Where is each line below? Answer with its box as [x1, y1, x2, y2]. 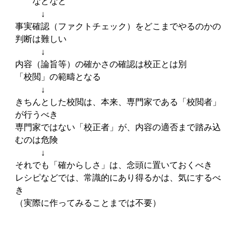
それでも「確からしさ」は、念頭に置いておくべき [15, 160, 212, 170]
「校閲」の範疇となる [15, 72, 101, 82]
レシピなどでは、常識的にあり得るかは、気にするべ [15, 173, 221, 183]
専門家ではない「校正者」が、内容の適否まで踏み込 [15, 122, 221, 132]
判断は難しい [15, 34, 67, 44]
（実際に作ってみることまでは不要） [15, 198, 161, 208]
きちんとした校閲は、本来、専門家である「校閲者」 [15, 97, 221, 107]
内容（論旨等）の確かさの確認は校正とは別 [15, 59, 187, 69]
